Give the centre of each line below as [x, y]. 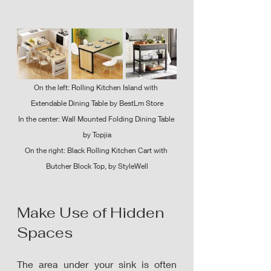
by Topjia [97, 135]
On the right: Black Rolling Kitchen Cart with [97, 150]
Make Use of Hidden [92, 213]
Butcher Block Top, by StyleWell [97, 166]
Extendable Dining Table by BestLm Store [97, 103]
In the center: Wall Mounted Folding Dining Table [97, 119]
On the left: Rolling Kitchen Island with [97, 87]
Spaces [45, 233]
